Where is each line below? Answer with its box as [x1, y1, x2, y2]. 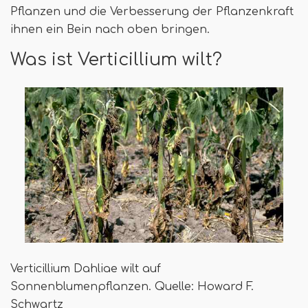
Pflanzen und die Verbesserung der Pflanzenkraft [10, 5, 294, 18]
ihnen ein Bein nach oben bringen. [10, 23, 210, 36]
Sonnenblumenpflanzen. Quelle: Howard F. [10, 280, 254, 293]
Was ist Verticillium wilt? [10, 49, 222, 69]
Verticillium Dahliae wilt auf [10, 262, 161, 275]
